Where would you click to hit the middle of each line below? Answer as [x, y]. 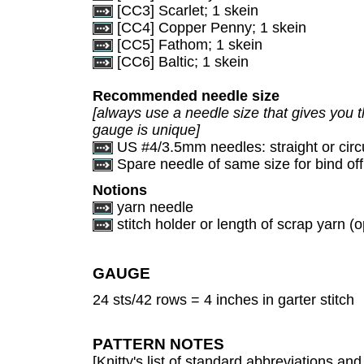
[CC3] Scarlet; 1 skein [186, 11]
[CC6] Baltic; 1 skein [181, 62]
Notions [120, 190]
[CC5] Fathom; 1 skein [188, 45]
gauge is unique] [146, 130]
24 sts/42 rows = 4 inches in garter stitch [223, 300]
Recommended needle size [186, 96]
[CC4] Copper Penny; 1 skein [210, 28]
